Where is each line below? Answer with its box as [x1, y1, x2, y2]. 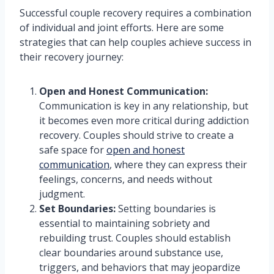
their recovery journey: [20, 50, 124, 64]
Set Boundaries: [39, 202, 116, 216]
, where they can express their [109, 158, 247, 172]
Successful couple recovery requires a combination [20, 6, 251, 20]
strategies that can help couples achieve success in [20, 35, 251, 50]
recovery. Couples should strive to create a [39, 128, 234, 143]
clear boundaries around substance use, [39, 246, 223, 260]
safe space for [39, 143, 106, 157]
